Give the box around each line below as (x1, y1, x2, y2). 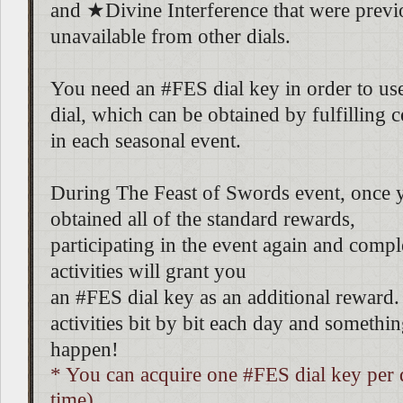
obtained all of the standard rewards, (50, 208, 355, 230)
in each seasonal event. (50, 130, 241, 152)
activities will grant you (50, 260, 246, 282)
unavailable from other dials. (50, 25, 291, 48)
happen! (50, 338, 119, 361)
